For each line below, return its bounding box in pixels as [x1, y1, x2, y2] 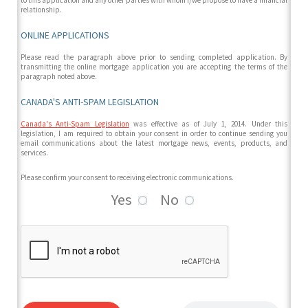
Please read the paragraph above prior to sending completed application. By [20, 52, 288, 63]
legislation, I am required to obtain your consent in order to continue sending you [20, 129, 288, 139]
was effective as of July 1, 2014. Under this [129, 119, 288, 129]
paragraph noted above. [20, 71, 97, 82]
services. [20, 148, 48, 158]
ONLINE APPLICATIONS [20, 29, 109, 42]
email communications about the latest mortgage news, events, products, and [20, 138, 288, 148]
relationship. [20, 5, 62, 15]
